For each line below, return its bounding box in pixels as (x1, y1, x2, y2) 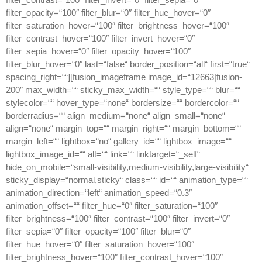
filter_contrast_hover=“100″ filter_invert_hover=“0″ (6, 33, 195, 44)
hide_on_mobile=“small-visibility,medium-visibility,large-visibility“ (6, 162, 249, 173)
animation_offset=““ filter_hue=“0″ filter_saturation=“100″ (6, 201, 218, 211)
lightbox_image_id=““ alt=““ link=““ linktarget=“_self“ (6, 149, 200, 160)
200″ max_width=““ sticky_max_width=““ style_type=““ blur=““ (6, 85, 240, 95)
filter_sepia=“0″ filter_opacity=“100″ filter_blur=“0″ (6, 226, 191, 237)
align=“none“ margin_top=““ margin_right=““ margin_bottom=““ (6, 123, 241, 134)
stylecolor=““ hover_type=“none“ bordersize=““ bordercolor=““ (6, 98, 239, 108)
